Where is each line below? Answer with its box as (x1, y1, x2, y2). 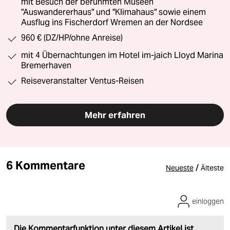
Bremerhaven (21, 60, 71, 70)
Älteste (201, 163, 224, 172)
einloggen (192, 196, 224, 206)
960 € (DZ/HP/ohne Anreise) (21, 32, 123, 43)
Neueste (166, 163, 194, 172)
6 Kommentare (6, 158, 85, 172)
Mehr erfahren (84, 109, 146, 121)
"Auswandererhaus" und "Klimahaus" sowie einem (21, 7, 206, 17)
